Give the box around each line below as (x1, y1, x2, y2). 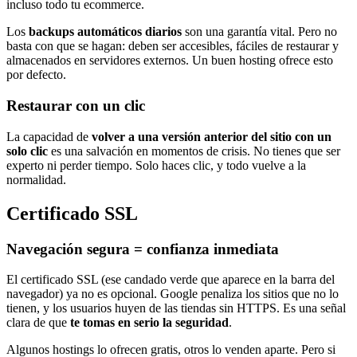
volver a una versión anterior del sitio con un (92, 129, 331, 143)
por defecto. (6, 68, 66, 82)
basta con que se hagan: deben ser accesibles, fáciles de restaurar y (6, 39, 339, 53)
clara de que (6, 316, 70, 330)
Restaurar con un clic (6, 97, 145, 115)
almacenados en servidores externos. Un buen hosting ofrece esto (6, 53, 333, 68)
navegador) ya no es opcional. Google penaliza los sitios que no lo (6, 287, 339, 301)
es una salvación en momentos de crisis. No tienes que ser (48, 143, 340, 158)
